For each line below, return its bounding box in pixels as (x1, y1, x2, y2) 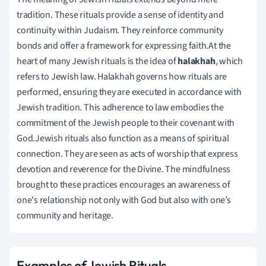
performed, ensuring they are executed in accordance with (17, 85, 242, 99)
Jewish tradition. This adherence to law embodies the (17, 100, 224, 114)
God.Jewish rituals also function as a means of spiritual (17, 131, 229, 145)
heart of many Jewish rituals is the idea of (17, 54, 178, 68)
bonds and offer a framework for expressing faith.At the (17, 39, 231, 52)
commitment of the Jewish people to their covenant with (17, 116, 235, 129)
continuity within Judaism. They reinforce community (17, 23, 223, 37)
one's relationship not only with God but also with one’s (17, 193, 231, 207)
